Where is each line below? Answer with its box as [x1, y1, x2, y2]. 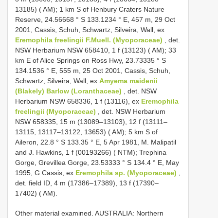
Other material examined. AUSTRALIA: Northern [15, 209, 163, 217]
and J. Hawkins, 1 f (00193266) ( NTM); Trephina [15, 148, 166, 156]
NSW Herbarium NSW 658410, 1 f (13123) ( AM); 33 [15, 46, 176, 54]
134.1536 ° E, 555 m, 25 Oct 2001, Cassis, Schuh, [15, 66, 170, 74]
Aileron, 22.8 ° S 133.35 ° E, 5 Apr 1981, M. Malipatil [15, 138, 176, 146]
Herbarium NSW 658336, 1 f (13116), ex [15, 97, 141, 105]
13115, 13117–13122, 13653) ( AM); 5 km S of [15, 127, 158, 136]
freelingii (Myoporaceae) [15, 107, 96, 115]
